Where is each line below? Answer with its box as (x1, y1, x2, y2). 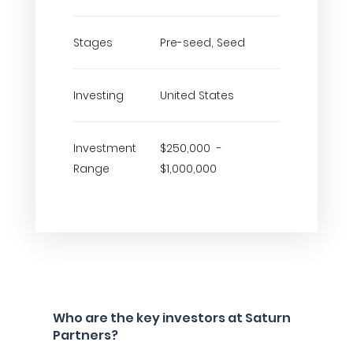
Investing (73, 87, 124, 103)
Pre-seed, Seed (160, 35, 245, 50)
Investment (73, 140, 136, 156)
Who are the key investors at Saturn (53, 309, 291, 327)
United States (160, 87, 234, 103)
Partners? (53, 326, 118, 344)
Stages (73, 35, 113, 50)
